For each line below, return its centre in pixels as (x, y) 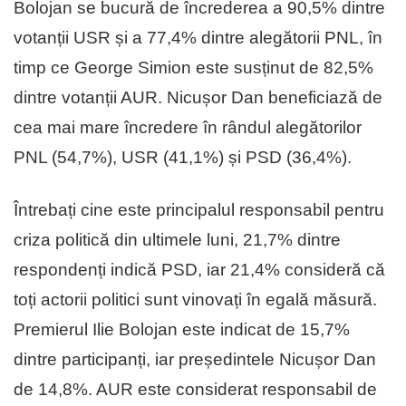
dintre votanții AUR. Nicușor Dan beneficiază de (198, 97)
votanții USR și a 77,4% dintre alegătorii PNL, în (198, 37)
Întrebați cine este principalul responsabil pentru (199, 209)
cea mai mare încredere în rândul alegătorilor (188, 127)
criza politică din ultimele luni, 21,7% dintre (177, 239)
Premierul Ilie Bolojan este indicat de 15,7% (182, 329)
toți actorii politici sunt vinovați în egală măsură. (195, 299)
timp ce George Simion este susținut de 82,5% (193, 67)
